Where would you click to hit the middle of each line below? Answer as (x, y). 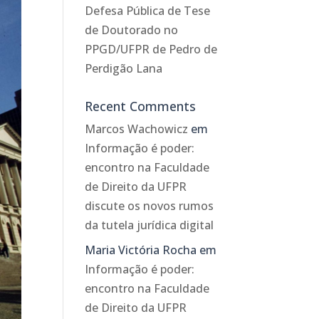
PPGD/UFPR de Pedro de (151, 49)
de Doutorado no (132, 30)
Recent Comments (141, 106)
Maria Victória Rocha (141, 250)
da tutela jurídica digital (150, 225)
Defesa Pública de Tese (148, 11)
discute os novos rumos (150, 206)
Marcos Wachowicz (137, 129)
